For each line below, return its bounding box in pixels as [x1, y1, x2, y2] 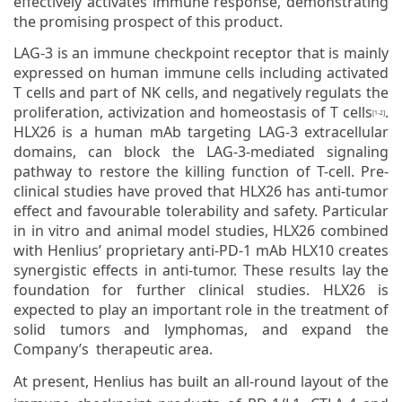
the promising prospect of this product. [13, 12, 283, 31]
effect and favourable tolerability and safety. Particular [13, 201, 389, 221]
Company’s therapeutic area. [13, 339, 213, 359]
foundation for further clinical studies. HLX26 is [13, 280, 389, 300]
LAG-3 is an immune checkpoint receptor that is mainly [13, 43, 389, 63]
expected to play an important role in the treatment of [13, 300, 389, 319]
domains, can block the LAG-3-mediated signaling [13, 142, 389, 162]
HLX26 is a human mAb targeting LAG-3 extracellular [13, 122, 389, 142]
